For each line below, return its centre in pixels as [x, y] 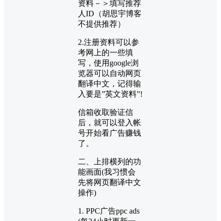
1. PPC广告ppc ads [109, 211]
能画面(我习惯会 [107, 172]
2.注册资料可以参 [109, 42]
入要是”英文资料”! [110, 94]
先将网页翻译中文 [110, 183]
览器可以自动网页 [110, 74]
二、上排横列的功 [110, 162]
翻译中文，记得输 [110, 84]
